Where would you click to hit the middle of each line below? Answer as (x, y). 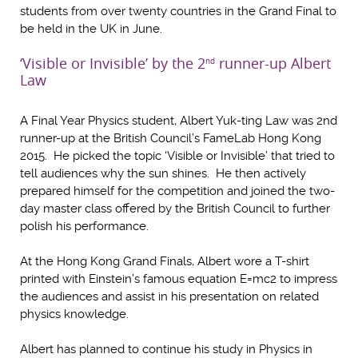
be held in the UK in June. (91, 28)
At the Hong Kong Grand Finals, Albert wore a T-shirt (165, 261)
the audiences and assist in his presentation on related (169, 296)
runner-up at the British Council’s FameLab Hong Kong (171, 138)
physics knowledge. (74, 314)
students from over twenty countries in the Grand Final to (178, 11)
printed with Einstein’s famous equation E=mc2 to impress (179, 278)
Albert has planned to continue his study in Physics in (166, 349)
